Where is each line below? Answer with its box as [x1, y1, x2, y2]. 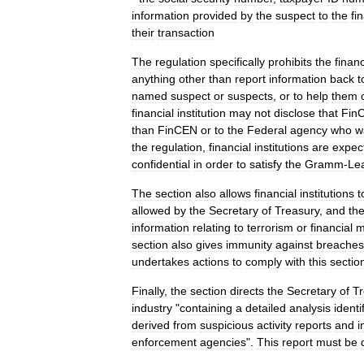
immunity [226, 238, 272, 251]
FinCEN [158, 123, 197, 136]
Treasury [275, 204, 319, 217]
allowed [132, 204, 171, 217]
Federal [247, 123, 287, 136]
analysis [289, 301, 331, 314]
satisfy [249, 158, 282, 171]
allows [219, 187, 251, 200]
